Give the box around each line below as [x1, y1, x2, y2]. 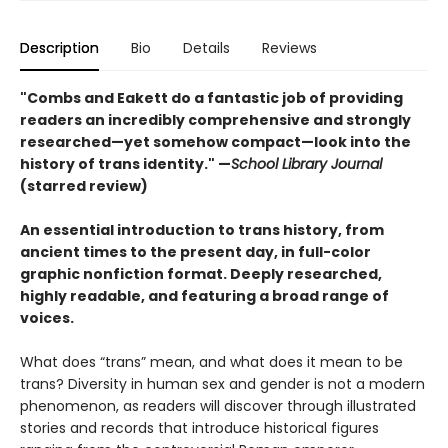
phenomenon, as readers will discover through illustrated [20, 396, 416, 416]
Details [183, 38, 230, 58]
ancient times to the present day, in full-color [20, 242, 371, 262]
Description [20, 38, 99, 58]
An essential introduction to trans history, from [20, 220, 384, 240]
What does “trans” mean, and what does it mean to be [20, 352, 403, 372]
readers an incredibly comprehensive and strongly [20, 110, 411, 130]
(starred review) [20, 176, 148, 196]
